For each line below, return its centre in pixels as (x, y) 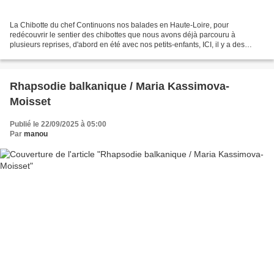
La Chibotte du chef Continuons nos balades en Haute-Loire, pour (119, 25)
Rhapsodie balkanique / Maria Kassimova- (120, 87)
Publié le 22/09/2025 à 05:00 (58, 124)
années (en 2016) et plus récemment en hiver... (88, 55)
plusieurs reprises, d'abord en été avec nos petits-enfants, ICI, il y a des (127, 45)
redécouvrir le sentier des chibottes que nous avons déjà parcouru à (123, 35)
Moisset (30, 102)
